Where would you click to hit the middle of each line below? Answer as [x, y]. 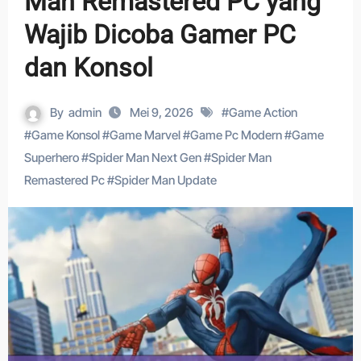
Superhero [51, 158]
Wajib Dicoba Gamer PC [160, 35]
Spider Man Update [165, 180]
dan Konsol [88, 68]
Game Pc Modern [236, 135]
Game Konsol [65, 135]
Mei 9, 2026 [163, 112]
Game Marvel [145, 135]
